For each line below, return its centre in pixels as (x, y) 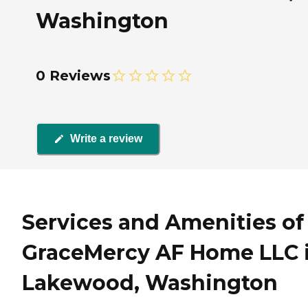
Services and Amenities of (163, 223)
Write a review (106, 139)
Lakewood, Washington (150, 283)
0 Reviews (73, 75)
